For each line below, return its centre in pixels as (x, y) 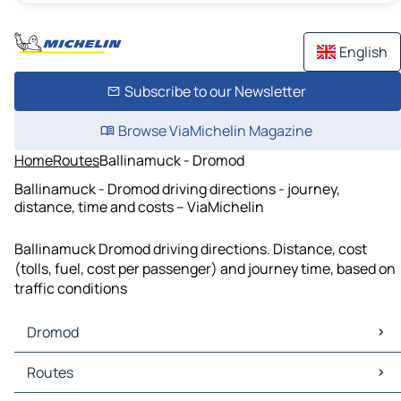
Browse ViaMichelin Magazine (215, 131)
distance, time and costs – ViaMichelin (139, 206)
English (363, 52)
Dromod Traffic (67, 383)
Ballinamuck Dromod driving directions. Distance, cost (191, 249)
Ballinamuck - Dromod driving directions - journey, (177, 188)
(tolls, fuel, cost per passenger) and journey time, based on (205, 269)
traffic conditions (71, 289)
